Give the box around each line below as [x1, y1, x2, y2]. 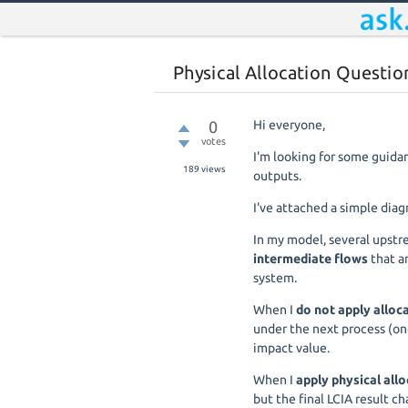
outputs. [253, 168, 301, 183]
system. [253, 270, 297, 285]
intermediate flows [253, 251, 368, 266]
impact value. [253, 341, 330, 355]
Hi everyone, [253, 117, 325, 132]
